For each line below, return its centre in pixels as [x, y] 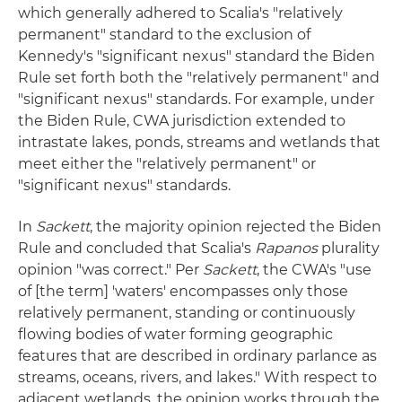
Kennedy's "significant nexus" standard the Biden [197, 57]
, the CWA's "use [314, 270]
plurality [349, 249]
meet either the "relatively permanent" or [167, 164]
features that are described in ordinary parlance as [197, 356]
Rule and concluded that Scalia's [136, 249]
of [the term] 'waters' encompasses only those [183, 292]
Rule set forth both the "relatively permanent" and [199, 78]
